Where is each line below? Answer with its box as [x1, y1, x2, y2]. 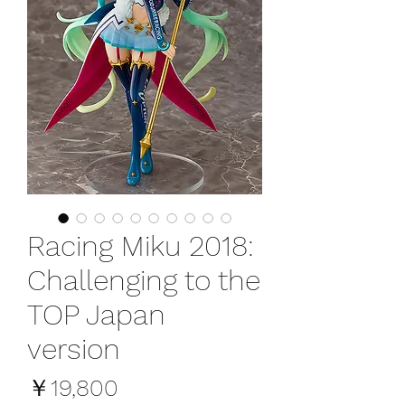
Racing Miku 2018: [27, 228, 254, 263]
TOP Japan [27, 297, 165, 332]
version [27, 331, 120, 366]
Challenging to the [27, 262, 260, 297]
